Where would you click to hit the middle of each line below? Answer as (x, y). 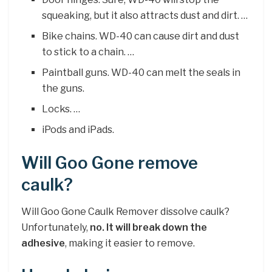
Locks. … (61, 109)
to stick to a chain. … (88, 52)
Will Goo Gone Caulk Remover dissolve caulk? (125, 212)
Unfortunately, (56, 228)
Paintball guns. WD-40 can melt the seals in (141, 72)
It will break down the (157, 228)
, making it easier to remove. (130, 243)
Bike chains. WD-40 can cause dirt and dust (141, 36)
